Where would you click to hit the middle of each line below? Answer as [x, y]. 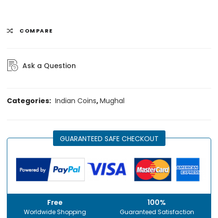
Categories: [30, 100]
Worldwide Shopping [55, 212]
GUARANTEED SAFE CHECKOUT [109, 138]
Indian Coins [76, 100]
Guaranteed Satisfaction [157, 212]
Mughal [112, 100]
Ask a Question [49, 66]
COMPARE [36, 31]
